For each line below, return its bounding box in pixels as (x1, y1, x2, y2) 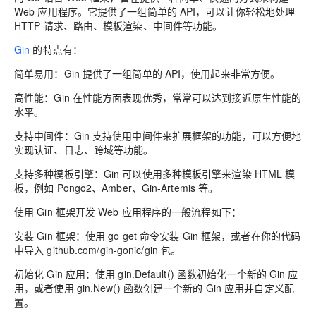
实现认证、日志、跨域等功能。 (14, 142, 154, 157)
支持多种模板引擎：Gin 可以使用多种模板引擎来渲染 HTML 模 (14, 166, 296, 181)
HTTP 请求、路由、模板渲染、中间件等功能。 (14, 18, 223, 32)
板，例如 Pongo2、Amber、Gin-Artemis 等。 (14, 181, 219, 195)
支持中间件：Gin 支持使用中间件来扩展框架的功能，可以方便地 (14, 128, 302, 142)
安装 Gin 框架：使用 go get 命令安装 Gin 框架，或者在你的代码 (14, 229, 301, 243)
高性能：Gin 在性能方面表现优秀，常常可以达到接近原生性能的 (14, 90, 302, 104)
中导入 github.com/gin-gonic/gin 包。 (14, 243, 181, 257)
